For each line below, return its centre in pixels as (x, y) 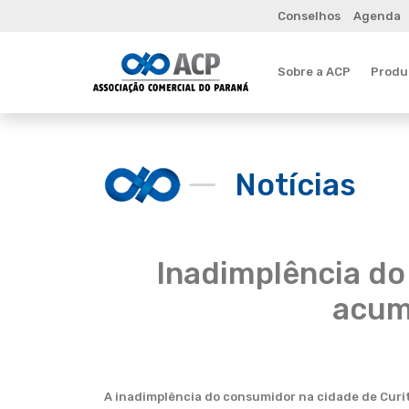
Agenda (377, 16)
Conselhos (309, 16)
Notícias (295, 184)
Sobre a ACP (314, 71)
